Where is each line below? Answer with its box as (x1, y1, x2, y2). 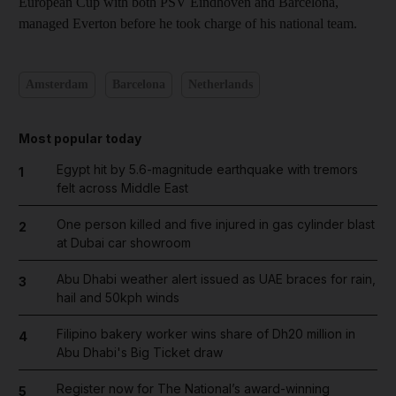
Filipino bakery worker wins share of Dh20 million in (56, 325, 355, 341)
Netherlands (188, 78, 253, 91)
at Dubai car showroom (56, 234, 191, 250)
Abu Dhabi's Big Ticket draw (56, 344, 223, 360)
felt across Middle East (56, 179, 188, 195)
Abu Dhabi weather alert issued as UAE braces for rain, (56, 270, 376, 286)
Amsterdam (26, 78, 88, 91)
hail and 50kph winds (56, 289, 179, 305)
